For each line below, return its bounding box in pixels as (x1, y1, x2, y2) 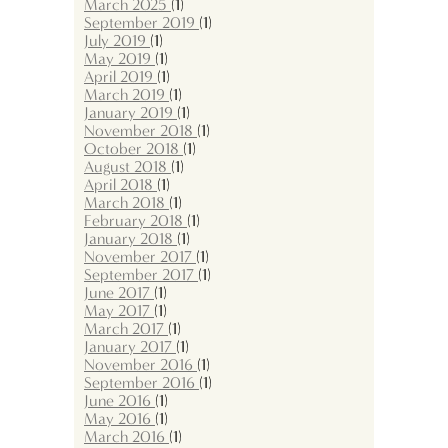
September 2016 (84, 373, 199, 392)
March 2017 (84, 319, 168, 338)
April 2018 (84, 175, 157, 194)
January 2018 (84, 229, 177, 248)
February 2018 (84, 211, 187, 230)
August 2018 (84, 157, 171, 176)
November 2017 (84, 247, 196, 266)
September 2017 (84, 265, 198, 284)
